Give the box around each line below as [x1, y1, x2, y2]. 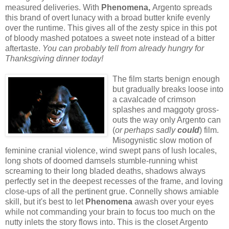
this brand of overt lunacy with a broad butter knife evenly [5, 13, 210, 22]
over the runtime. [5, 24, 67, 33]
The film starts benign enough [112, 75, 220, 84]
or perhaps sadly [115, 126, 177, 135]
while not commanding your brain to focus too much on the [5, 208, 215, 217]
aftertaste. [5, 44, 42, 53]
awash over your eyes [134, 197, 214, 207]
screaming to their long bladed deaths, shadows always [5, 167, 205, 176]
